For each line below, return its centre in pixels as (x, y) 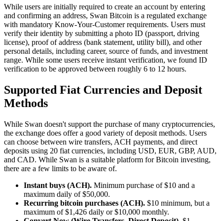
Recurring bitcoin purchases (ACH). (85, 203)
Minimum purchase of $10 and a (144, 185)
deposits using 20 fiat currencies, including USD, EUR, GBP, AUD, (110, 150)
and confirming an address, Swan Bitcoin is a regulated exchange (105, 15)
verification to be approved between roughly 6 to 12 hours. (95, 69)
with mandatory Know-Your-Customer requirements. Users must (105, 24)
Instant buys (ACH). (59, 185)
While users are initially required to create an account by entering (105, 6)
